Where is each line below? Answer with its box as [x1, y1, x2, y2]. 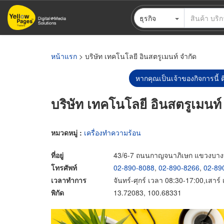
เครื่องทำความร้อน [84, 127, 141, 137]
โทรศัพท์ [51, 162, 77, 172]
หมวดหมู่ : [51, 127, 84, 137]
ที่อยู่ [51, 149, 63, 160]
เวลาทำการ [51, 174, 86, 185]
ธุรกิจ [139, 12, 156, 23]
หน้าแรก [51, 51, 77, 61]
